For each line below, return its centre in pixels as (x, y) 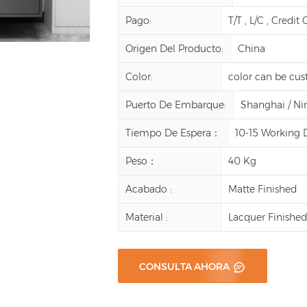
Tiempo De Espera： (173, 133)
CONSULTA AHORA (186, 266)
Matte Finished (263, 189)
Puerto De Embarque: (176, 105)
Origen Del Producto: (175, 48)
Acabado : (149, 189)
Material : (147, 217)
